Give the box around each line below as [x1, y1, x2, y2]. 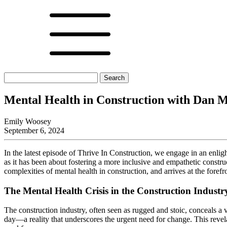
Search [4, 72, 25, 81]
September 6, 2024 [4, 126, 64, 135]
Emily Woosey [4, 117, 51, 126]
